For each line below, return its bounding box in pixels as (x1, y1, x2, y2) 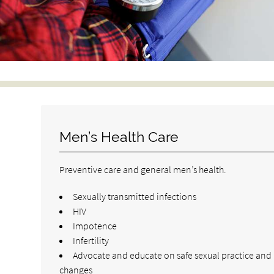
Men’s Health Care (59, 129, 179, 145)
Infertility (73, 234, 109, 246)
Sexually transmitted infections (73, 190, 197, 202)
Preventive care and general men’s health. (59, 163, 227, 176)
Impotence (73, 220, 117, 232)
